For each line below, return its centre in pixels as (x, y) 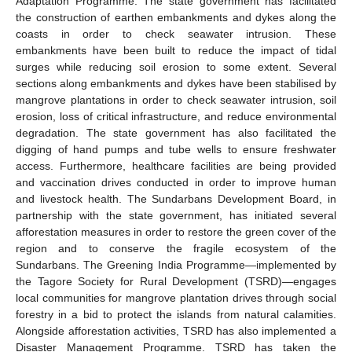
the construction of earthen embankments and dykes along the (176, 17)
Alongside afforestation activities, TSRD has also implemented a (176, 330)
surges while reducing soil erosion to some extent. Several (176, 66)
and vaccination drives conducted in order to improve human (176, 182)
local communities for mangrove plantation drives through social (176, 297)
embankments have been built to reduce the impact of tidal (176, 50)
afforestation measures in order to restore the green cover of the (176, 231)
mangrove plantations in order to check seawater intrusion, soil (176, 99)
